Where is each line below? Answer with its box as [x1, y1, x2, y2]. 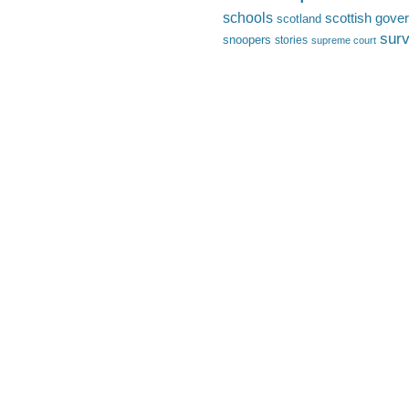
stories [275, 34, 308, 47]
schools [223, 10, 273, 26]
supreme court [311, 35, 376, 47]
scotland [277, 12, 321, 26]
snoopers [223, 33, 271, 47]
